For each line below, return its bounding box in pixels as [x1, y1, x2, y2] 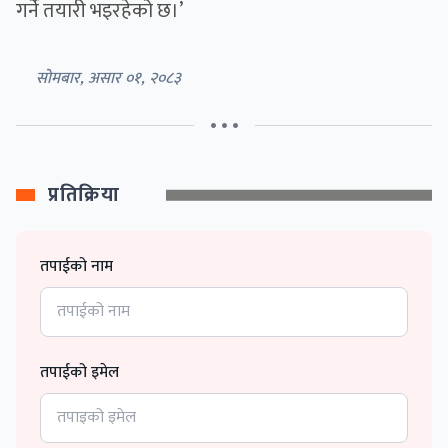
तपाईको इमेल [40, 359, 119, 387]
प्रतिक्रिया [48, 178, 119, 213]
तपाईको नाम [40, 253, 113, 281]
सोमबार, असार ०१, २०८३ [36, 65, 180, 93]
